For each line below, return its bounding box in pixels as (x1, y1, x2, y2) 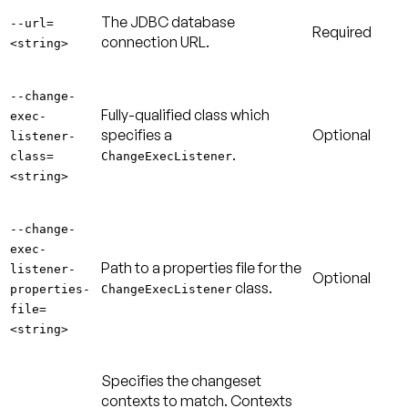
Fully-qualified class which (101, 105, 270, 124)
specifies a (101, 125, 172, 144)
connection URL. (101, 32, 209, 51)
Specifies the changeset (101, 371, 261, 390)
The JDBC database (101, 12, 235, 31)
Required (312, 22, 372, 41)
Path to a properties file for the (101, 258, 301, 277)
